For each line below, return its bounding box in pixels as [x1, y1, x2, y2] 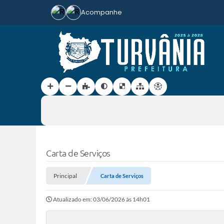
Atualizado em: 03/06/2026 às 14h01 [53, 195, 150, 203]
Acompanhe [81, 7, 122, 17]
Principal [53, 172, 77, 179]
